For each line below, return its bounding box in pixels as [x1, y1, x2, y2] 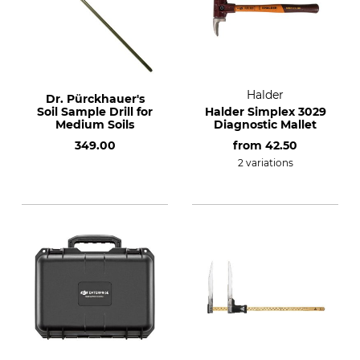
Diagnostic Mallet [214, 117, 317, 132]
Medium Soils [55, 117, 134, 132]
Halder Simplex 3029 [204, 104, 326, 119]
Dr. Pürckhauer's [45, 92, 145, 106]
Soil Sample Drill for [37, 104, 153, 119]
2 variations [237, 157, 293, 169]
